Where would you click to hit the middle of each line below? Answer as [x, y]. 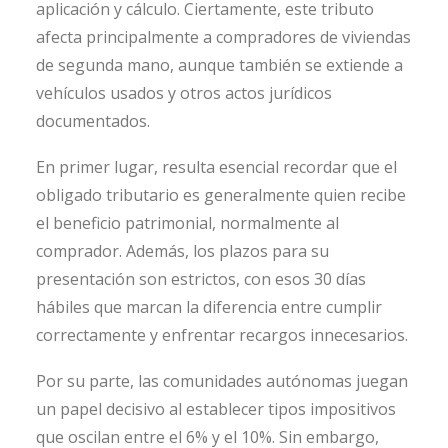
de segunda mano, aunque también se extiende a [219, 64]
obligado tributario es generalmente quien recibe [221, 194]
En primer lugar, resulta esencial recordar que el [216, 166]
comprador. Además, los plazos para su [182, 250]
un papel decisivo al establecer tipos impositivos [216, 408]
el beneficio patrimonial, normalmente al [187, 222]
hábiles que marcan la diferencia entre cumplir [209, 306]
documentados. [93, 120]
